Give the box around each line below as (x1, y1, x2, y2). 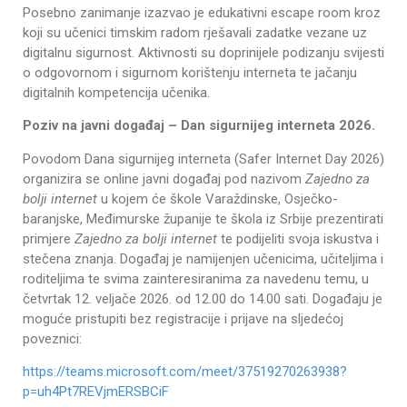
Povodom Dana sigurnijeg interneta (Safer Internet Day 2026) (23, 150, 384, 167)
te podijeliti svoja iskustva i (221, 230, 379, 247)
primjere (23, 230, 74, 247)
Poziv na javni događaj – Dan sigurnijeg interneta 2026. (23, 117, 375, 134)
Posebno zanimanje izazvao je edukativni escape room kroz (23, 4, 381, 21)
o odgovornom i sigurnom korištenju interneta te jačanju (23, 64, 357, 81)
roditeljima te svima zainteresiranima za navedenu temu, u (23, 270, 369, 287)
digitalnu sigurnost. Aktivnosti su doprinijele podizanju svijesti (23, 44, 384, 61)
